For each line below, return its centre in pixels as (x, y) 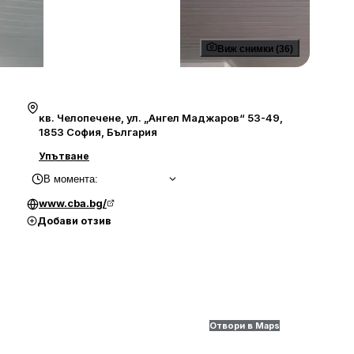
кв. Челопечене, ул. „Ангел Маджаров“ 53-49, (161, 118)
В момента (69, 179)
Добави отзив (74, 220)
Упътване (64, 156)
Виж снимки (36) (255, 49)
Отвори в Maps (245, 325)
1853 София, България (98, 132)
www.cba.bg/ (73, 203)
